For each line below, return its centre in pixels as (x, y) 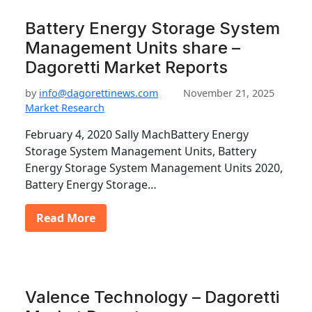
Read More (66, 218)
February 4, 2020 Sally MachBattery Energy (137, 134)
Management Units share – (133, 48)
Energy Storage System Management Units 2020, (154, 168)
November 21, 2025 (229, 93)
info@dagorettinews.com (99, 93)
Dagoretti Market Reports (126, 67)
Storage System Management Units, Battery (141, 151)
